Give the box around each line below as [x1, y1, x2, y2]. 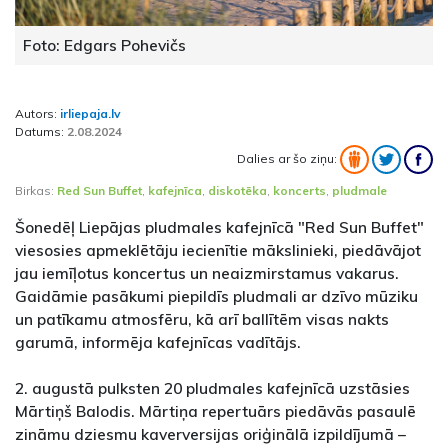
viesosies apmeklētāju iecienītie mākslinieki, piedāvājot [15, 240, 421, 261]
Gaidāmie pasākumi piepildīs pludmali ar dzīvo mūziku [15, 286, 418, 307]
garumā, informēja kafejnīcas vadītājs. [15, 332, 301, 353]
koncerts [273, 183, 326, 199]
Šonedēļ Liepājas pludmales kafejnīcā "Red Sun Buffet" [15, 217, 424, 238]
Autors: [15, 106, 60, 122]
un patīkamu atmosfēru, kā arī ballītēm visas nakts [15, 309, 389, 330]
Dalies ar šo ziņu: [237, 150, 340, 166]
